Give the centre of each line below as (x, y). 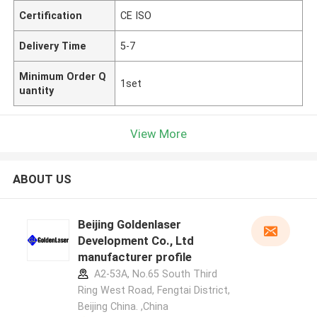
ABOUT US (42, 179)
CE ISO (136, 15)
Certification (51, 15)
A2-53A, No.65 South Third (154, 274)
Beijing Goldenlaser (129, 225)
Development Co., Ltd (136, 241)
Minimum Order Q (63, 76)
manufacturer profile (134, 257)
